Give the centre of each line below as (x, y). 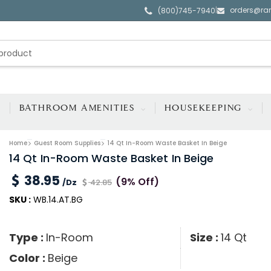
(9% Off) (137, 182)
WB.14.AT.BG (57, 200)
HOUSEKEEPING (205, 108)
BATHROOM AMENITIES (79, 108)
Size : (205, 238)
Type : (27, 238)
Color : (28, 258)
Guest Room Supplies (67, 143)
